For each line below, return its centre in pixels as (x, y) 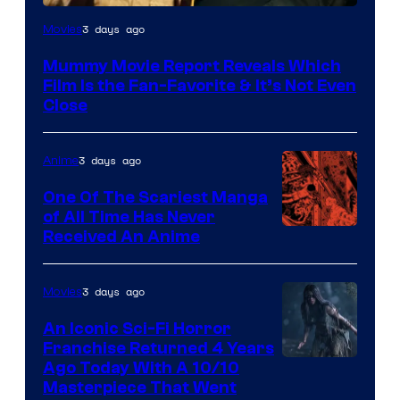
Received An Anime (121, 236)
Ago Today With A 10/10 (141, 367)
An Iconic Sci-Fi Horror (137, 328)
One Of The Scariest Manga (155, 197)
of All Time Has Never (129, 217)
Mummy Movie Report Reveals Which (192, 66)
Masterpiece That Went (140, 387)
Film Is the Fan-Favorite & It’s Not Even (200, 85)
